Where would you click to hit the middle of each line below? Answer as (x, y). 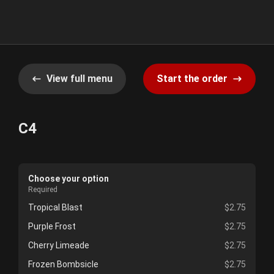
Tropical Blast (55, 207)
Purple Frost (52, 226)
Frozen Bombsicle (63, 264)
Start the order (192, 79)
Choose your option (68, 179)
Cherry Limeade (59, 245)
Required (43, 190)
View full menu (80, 79)
